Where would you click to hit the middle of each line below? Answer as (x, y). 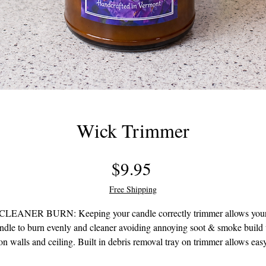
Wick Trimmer (133, 130)
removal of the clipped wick (133, 256)
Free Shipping (133, 189)
